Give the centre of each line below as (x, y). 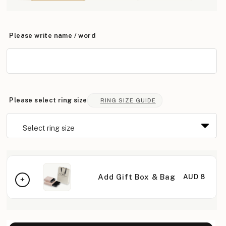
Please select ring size (48, 100)
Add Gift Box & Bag (137, 177)
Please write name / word (52, 35)
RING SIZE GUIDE (128, 101)
